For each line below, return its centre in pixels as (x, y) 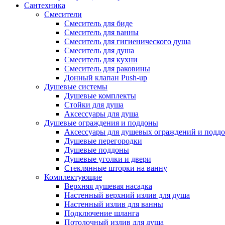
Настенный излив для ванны (114, 204)
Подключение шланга (102, 213)
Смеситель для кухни (101, 60)
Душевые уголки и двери (108, 159)
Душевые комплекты (100, 96)
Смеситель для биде (98, 23)
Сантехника (45, 5)
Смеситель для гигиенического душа (128, 41)
